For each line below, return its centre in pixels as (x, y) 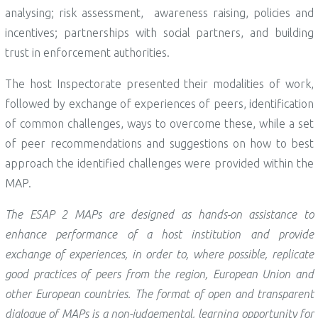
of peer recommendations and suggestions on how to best (159, 143)
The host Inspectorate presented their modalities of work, (159, 83)
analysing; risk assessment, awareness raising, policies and (159, 12)
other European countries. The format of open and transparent (159, 294)
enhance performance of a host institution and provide (159, 234)
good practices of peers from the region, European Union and (159, 274)
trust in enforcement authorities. (87, 52)
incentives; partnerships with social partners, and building (159, 32)
